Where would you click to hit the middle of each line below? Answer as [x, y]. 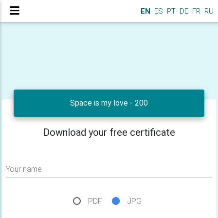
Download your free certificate [109, 132]
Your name [24, 169]
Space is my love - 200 [109, 103]
